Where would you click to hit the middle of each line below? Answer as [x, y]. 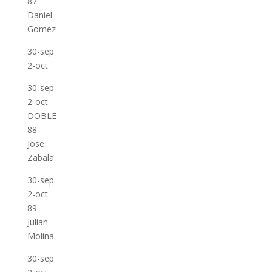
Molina [40, 236]
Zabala [40, 158]
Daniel [39, 15]
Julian [37, 222]
